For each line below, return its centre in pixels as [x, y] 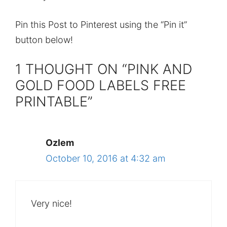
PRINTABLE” [54, 101]
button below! [44, 40]
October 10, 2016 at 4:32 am [105, 158]
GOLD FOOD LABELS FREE [101, 85]
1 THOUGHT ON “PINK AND [104, 69]
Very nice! [51, 203]
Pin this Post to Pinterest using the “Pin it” [101, 24]
